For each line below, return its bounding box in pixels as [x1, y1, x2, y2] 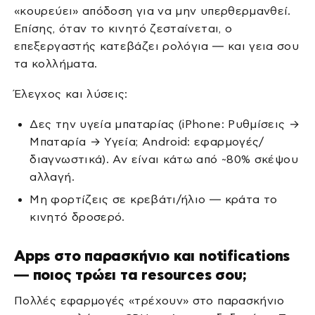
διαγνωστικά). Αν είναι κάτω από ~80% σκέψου [30, 153, 298, 166]
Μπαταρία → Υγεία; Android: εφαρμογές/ [30, 136, 264, 148]
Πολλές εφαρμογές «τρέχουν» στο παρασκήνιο [14, 294, 285, 307]
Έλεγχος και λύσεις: [14, 88, 128, 101]
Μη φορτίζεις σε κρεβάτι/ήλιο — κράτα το [30, 193, 278, 205]
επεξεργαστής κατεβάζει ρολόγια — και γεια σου [14, 39, 300, 52]
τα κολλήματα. [14, 57, 98, 70]
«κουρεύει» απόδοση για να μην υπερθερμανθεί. [14, 4, 291, 17]
